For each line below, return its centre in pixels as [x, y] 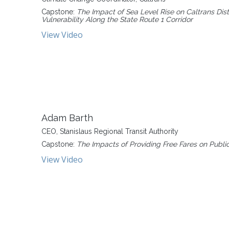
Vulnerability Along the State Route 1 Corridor [117, 19]
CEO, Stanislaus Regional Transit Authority [110, 131]
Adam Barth [67, 118]
